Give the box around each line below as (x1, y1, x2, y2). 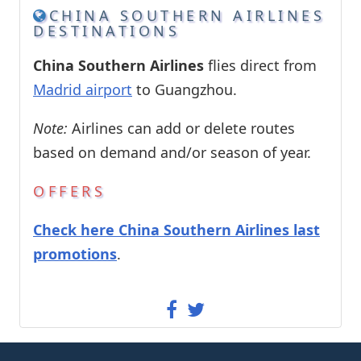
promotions (33, 244, 117, 264)
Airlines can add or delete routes (68, 118, 295, 139)
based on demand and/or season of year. (33, 143, 311, 163)
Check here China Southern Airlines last (33, 220, 320, 240)
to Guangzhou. (132, 80, 237, 100)
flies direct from (204, 56, 317, 76)
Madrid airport (33, 80, 132, 100)
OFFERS (33, 181, 106, 201)
